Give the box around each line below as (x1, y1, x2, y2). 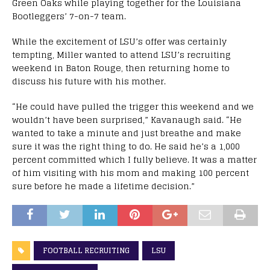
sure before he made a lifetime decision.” (12, 178, 195, 194)
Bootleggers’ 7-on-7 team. (12, 8, 126, 24)
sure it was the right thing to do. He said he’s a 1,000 (12, 139, 240, 154)
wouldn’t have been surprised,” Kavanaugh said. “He (12, 112, 242, 128)
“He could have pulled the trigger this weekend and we (12, 99, 254, 115)
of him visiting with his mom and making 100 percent (12, 165, 249, 181)
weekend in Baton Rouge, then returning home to (12, 60, 230, 76)
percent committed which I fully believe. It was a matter (12, 152, 257, 168)
